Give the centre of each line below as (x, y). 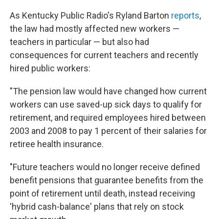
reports (185, 15)
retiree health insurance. (57, 144)
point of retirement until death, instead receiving (102, 193)
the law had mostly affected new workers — (95, 29)
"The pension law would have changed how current (108, 91)
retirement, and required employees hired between (108, 118)
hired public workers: (50, 68)
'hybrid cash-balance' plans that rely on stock (97, 207)
